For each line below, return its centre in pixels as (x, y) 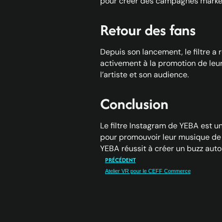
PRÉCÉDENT (120, 160)
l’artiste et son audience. (144, 75)
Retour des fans (148, 30)
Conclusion (134, 104)
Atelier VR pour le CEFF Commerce (148, 171)
